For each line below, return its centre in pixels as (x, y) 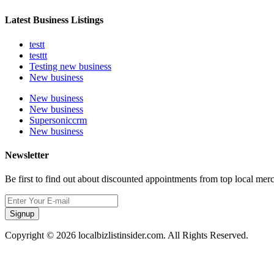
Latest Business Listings (54, 20)
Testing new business (70, 66)
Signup (22, 214)
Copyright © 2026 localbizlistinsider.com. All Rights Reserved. (127, 235)
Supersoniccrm (58, 120)
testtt (38, 55)
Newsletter (27, 155)
